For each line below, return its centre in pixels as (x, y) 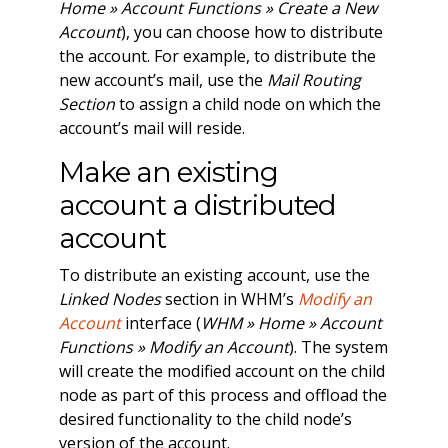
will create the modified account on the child (221, 371)
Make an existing (168, 172)
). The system (338, 347)
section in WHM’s (229, 299)
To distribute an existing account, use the (214, 275)
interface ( (160, 323)
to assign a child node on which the (247, 104)
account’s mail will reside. (151, 128)
